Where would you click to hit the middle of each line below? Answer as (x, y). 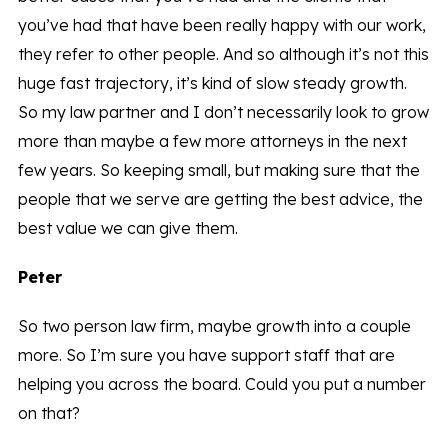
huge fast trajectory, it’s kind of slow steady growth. (212, 83)
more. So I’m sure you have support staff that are (206, 355)
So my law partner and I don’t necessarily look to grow (223, 112)
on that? (48, 413)
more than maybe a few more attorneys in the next (212, 141)
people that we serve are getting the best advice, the (220, 199)
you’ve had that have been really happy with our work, (221, 25)
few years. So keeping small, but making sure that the (218, 170)
